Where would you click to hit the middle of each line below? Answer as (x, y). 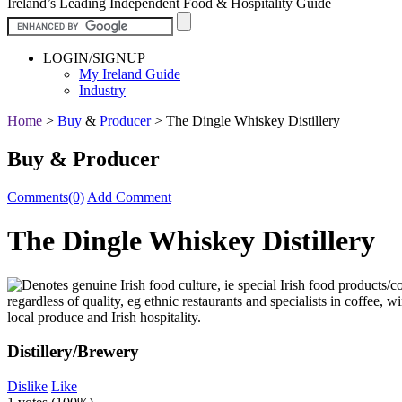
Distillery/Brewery (73, 352)
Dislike (27, 386)
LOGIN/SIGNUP (94, 57)
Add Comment (129, 197)
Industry (102, 90)
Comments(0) (46, 197)
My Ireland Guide (130, 74)
